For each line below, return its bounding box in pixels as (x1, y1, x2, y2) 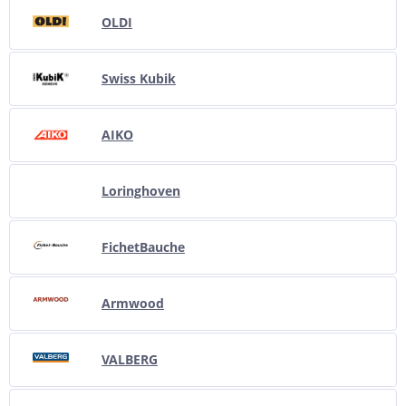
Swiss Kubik (101, 69, 176, 87)
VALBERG (101, 350, 158, 368)
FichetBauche (101, 237, 185, 256)
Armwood (101, 294, 164, 312)
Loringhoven (101, 181, 180, 199)
